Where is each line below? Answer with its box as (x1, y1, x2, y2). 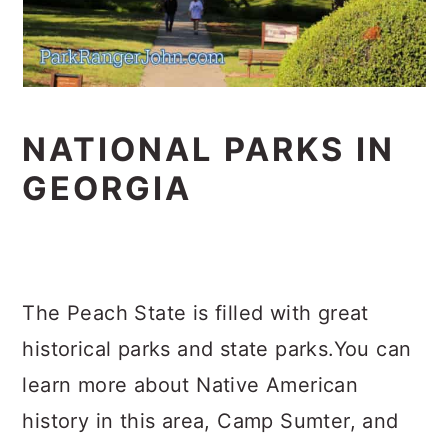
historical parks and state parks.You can (22, 337, 412, 361)
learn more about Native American (22, 373, 359, 397)
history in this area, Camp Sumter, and (22, 409, 399, 433)
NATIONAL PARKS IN (22, 130, 396, 169)
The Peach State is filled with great (22, 301, 369, 325)
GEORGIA (22, 169, 193, 208)
